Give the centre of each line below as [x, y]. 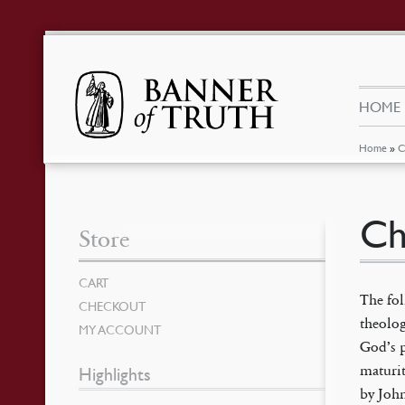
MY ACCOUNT [120, 329]
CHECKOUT [113, 306]
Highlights [115, 374]
